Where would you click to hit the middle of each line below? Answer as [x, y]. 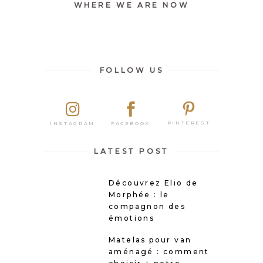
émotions [132, 218]
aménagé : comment [159, 252]
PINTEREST [189, 123]
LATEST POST [131, 151]
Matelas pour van [150, 240]
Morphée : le [139, 195]
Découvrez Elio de [154, 183]
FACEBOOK [131, 123]
